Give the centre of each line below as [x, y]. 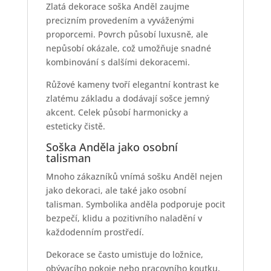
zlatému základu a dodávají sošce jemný [127, 99]
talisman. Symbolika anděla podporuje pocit [135, 204]
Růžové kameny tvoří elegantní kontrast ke [132, 85]
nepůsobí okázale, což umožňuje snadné [128, 48]
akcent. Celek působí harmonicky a [117, 113]
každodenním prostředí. [95, 232]
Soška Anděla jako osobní [112, 147]
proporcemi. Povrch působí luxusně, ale [127, 34]
